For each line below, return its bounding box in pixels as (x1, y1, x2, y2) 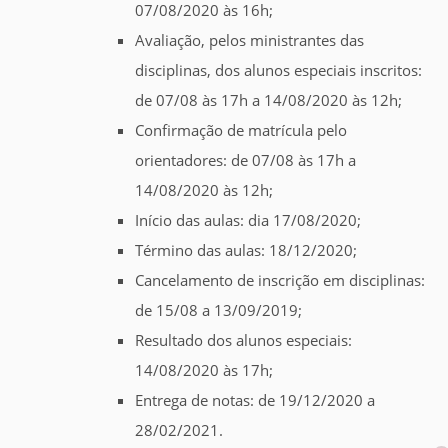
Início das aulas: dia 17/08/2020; (135, 210, 361, 231)
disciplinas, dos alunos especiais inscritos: (135, 60, 422, 81)
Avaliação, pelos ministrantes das (135, 30, 364, 51)
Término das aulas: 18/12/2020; (135, 240, 357, 261)
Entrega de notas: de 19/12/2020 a (135, 390, 375, 411)
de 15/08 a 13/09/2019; (135, 300, 302, 321)
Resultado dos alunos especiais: (135, 330, 352, 351)
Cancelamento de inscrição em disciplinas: (135, 270, 425, 291)
